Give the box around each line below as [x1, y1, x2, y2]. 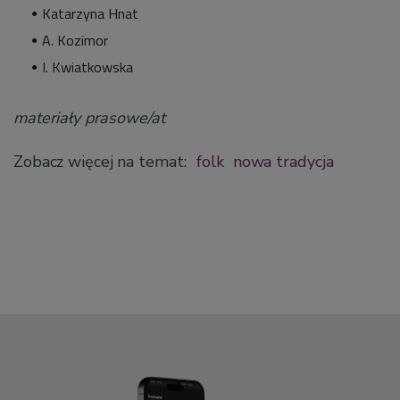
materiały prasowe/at [13, 106, 165, 129]
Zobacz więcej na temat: [13, 150, 191, 172]
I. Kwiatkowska [42, 55, 133, 78]
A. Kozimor [42, 29, 108, 51]
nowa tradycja [232, 150, 334, 172]
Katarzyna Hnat [42, 2, 138, 24]
